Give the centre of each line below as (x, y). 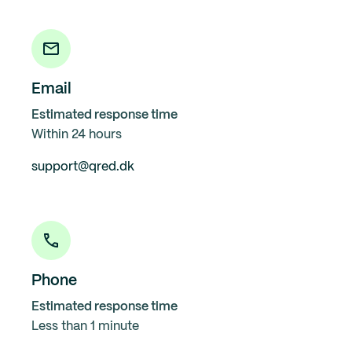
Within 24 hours (77, 135)
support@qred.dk (83, 167)
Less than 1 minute (85, 326)
